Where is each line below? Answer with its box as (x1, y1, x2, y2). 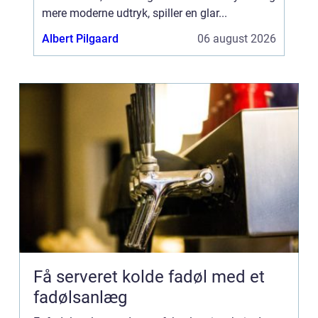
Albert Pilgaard (42, 32, 119, 45)
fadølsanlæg (33, 287, 127, 307)
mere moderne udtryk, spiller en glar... (42, 6, 227, 20)
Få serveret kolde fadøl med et (33, 267, 265, 287)
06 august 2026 (197, 32, 276, 45)
